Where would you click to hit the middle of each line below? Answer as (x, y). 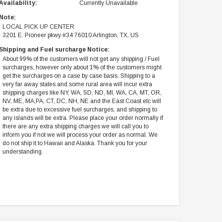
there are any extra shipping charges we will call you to (76, 127)
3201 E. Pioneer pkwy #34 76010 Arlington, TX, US (71, 35)
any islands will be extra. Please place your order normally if (83, 118)
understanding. (23, 152)
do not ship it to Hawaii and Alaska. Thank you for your (75, 143)
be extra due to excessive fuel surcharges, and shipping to (80, 110)
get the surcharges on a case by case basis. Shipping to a (79, 76)
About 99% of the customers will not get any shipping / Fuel (81, 59)
